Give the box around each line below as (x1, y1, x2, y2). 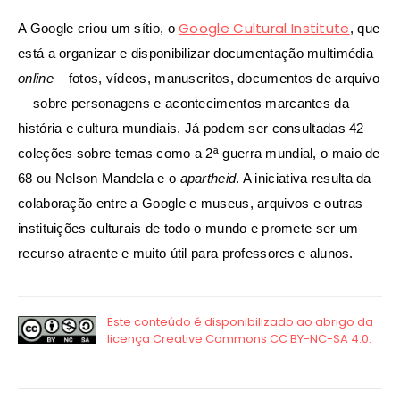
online (18, 71, 58, 87)
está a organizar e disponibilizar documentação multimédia (18, 46, 374, 62)
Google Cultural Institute (179, 19, 350, 38)
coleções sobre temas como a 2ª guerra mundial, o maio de (18, 146, 380, 162)
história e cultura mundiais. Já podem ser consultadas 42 (18, 121, 364, 137)
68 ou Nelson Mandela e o (18, 171, 180, 187)
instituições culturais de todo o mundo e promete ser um (18, 221, 359, 237)
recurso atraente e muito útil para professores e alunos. (18, 246, 354, 262)
